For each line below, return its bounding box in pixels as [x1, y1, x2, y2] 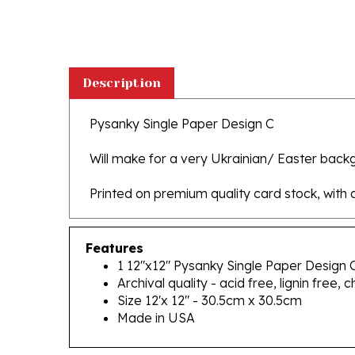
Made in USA [117, 287, 195, 303]
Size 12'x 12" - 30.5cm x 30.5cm [117, 269, 302, 285]
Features [86, 217, 143, 233]
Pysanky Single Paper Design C [90, 93, 274, 109]
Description [82, 52, 161, 67]
